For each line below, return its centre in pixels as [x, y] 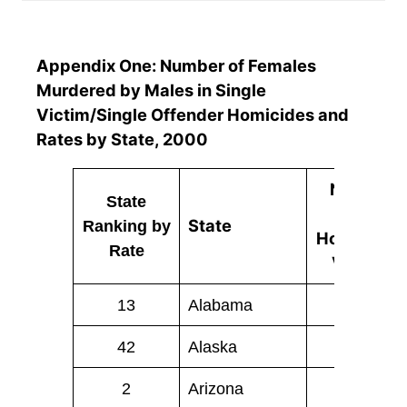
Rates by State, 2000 [122, 139]
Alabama [221, 305]
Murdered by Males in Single [151, 90]
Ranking [114, 226]
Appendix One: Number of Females [176, 66]
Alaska [213, 347]
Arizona [216, 389]
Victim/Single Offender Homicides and [193, 115]
